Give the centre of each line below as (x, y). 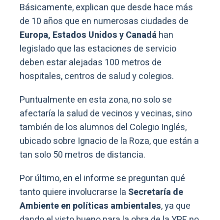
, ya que (176, 206)
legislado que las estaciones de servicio (98, 49)
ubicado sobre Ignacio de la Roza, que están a (109, 141)
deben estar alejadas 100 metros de (91, 63)
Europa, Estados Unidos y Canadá (88, 35)
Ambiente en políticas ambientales (90, 206)
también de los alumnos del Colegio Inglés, (103, 128)
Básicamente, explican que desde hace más (106, 8)
